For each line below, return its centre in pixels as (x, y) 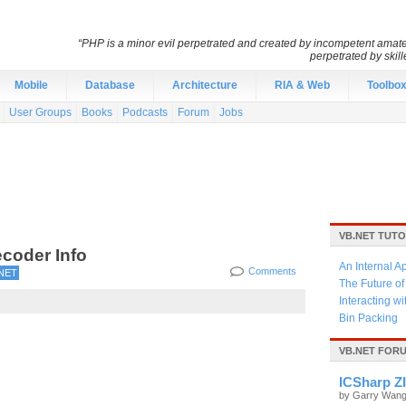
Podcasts (145, 112)
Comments (272, 271)
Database (110, 85)
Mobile (31, 85)
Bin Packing (368, 318)
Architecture (205, 85)
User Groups (40, 112)
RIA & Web (302, 85)
